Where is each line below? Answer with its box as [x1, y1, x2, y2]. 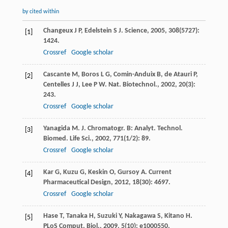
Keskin [88, 168, 108, 177]
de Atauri [164, 71, 192, 79]
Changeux [43, 27, 73, 35]
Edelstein [84, 27, 112, 35]
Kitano [164, 212, 184, 220]
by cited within [22, 9, 59, 15]
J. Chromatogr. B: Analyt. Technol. [81, 125, 183, 133]
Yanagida [43, 125, 70, 133]
